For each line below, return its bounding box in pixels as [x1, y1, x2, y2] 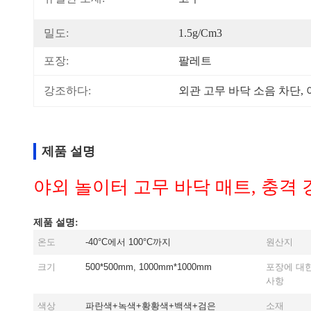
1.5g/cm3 [178, 27, 222, 39]
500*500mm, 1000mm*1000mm [85, 262, 212, 272]
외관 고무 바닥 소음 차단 [178, 85, 301, 96]
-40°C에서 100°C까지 [85, 237, 171, 247]
